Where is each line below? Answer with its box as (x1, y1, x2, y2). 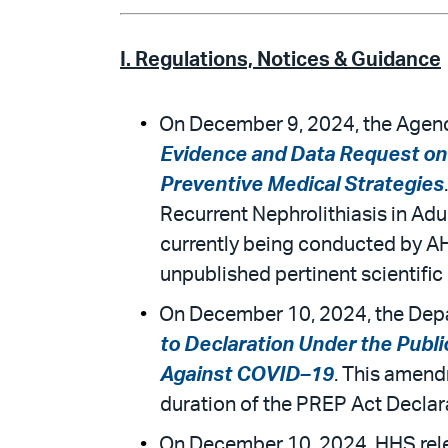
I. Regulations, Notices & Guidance (120, 49, 441, 70)
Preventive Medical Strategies (160, 174, 444, 195)
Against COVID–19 (160, 364, 334, 385)
